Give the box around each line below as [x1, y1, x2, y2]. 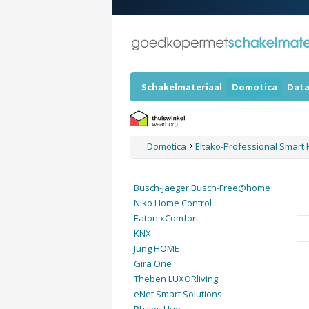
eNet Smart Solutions [133, 288, 222, 300]
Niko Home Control [133, 197, 212, 209]
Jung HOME [133, 242, 179, 255]
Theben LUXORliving [133, 272, 218, 285]
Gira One [133, 257, 172, 270]
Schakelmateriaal [141, 81, 222, 93]
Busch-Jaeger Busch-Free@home [133, 181, 270, 194]
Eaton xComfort [133, 212, 199, 224]
